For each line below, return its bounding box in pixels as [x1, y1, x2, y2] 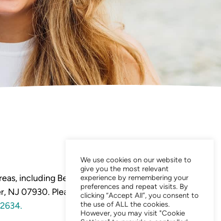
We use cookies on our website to [80, 155, 191, 164]
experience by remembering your [80, 173, 188, 182]
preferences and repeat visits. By [80, 182, 188, 191]
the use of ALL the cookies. [80, 200, 170, 209]
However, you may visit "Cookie [80, 209, 185, 218]
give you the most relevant [80, 164, 169, 173]
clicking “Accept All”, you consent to [80, 191, 199, 200]
